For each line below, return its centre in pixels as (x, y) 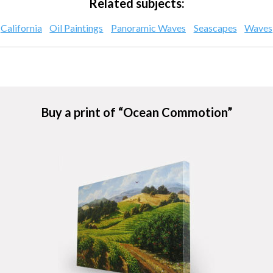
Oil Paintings (76, 28)
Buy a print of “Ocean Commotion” (136, 112)
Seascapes (215, 28)
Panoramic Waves (148, 28)
